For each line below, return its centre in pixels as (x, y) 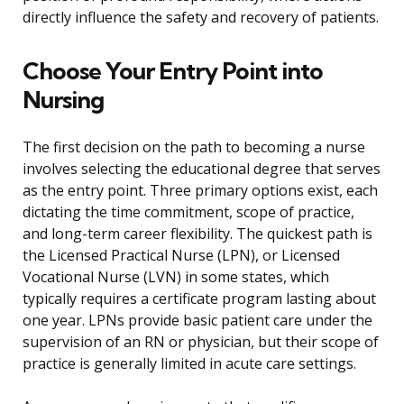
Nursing (63, 100)
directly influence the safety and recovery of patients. (201, 18)
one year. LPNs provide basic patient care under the (197, 321)
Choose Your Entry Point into (173, 71)
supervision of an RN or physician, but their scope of (201, 342)
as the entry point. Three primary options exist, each (200, 191)
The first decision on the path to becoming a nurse (194, 147)
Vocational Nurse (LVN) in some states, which (176, 277)
